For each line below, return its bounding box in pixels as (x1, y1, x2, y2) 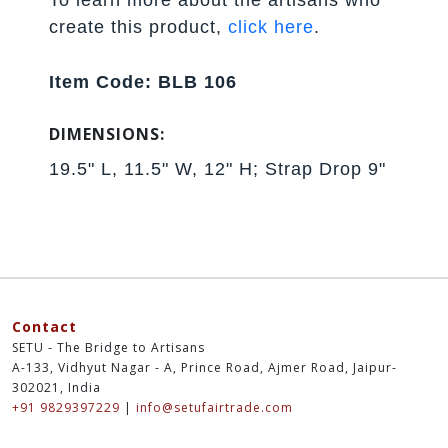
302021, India (12, 378, 101, 396)
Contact (12, 316, 77, 336)
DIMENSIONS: (49, 122, 166, 145)
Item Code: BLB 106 (49, 71, 238, 92)
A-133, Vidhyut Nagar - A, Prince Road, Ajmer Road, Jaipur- (12, 358, 397, 376)
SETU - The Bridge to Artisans (12, 338, 205, 356)
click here (228, 16, 315, 37)
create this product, (49, 16, 229, 37)
